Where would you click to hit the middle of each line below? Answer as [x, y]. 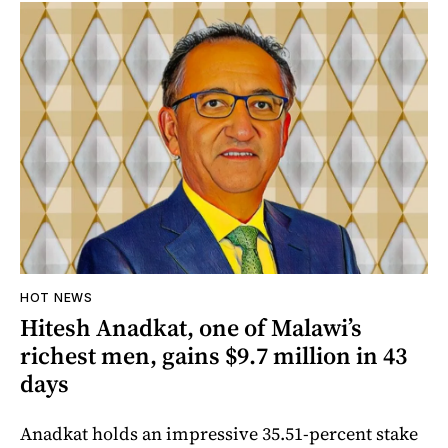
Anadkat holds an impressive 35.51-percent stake [219, 433]
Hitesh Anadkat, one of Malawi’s [191, 327]
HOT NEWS [56, 297]
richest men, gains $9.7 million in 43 [213, 355]
